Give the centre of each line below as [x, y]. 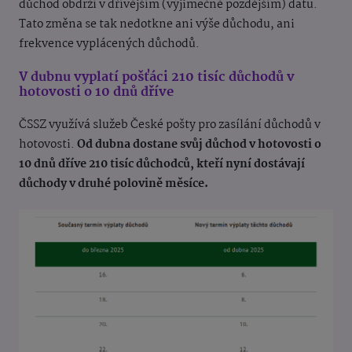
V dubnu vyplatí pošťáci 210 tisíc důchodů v [157, 77]
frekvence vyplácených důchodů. [109, 44]
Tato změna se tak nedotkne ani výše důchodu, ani [157, 24]
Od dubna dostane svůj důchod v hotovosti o [199, 144]
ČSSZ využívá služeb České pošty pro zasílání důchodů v [170, 125]
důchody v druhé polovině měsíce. [114, 183]
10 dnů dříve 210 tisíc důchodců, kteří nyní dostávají [162, 164]
